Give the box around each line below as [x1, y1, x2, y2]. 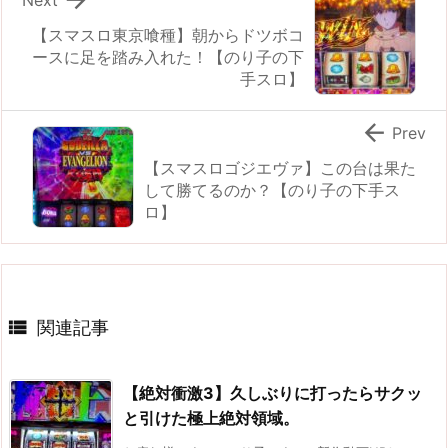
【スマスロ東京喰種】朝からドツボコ [32, 25, 304, 46]
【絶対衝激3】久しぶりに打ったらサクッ [123, 383, 422, 404]
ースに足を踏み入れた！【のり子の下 [32, 47, 304, 68]
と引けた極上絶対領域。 [123, 408, 299, 429]
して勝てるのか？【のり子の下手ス [144, 180, 400, 201]
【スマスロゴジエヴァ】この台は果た [144, 158, 416, 179]
